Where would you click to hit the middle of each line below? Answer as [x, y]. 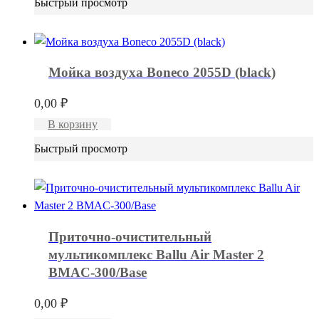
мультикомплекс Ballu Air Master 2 [156, 254]
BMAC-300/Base [98, 272]
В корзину [73, 125]
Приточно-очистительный [130, 236]
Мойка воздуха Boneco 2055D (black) [162, 73]
